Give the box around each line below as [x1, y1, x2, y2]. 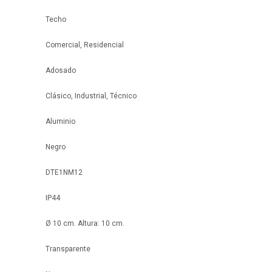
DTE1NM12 [46, 168, 83, 177]
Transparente [46, 245, 90, 253]
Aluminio [46, 117, 75, 126]
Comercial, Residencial [46, 41, 124, 49]
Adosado [46, 66, 76, 75]
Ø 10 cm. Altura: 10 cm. [46, 219, 124, 228]
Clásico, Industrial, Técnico [46, 92, 137, 100]
